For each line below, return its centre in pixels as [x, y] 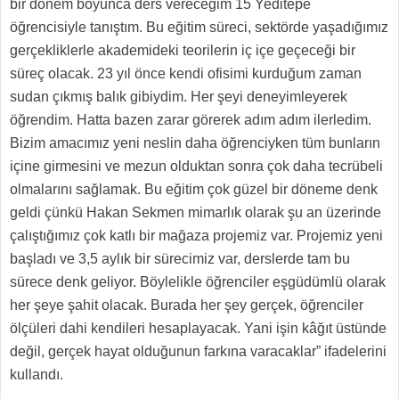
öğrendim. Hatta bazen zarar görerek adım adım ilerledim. [191, 120]
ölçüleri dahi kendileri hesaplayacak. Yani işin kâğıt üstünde [198, 328]
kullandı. [40, 375]
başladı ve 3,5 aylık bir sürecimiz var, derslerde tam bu [180, 259]
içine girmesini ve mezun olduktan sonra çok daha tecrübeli [196, 166]
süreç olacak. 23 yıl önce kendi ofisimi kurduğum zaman [186, 73]
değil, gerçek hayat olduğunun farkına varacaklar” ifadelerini [198, 351]
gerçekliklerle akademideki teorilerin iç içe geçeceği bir [183, 50]
